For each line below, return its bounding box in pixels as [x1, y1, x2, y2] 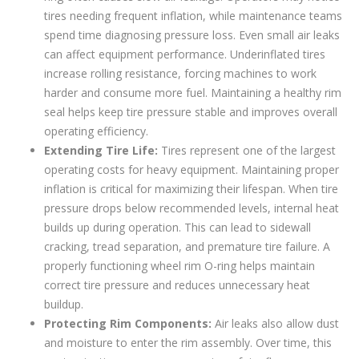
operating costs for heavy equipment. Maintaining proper [44, 162, 339, 178]
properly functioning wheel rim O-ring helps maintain [44, 258, 315, 274]
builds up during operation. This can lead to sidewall [44, 220, 311, 236]
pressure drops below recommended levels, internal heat [44, 200, 339, 216]
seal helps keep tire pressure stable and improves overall [44, 104, 337, 120]
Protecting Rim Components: [44, 316, 215, 332]
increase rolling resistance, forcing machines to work [44, 66, 317, 82]
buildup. [44, 296, 83, 313]
